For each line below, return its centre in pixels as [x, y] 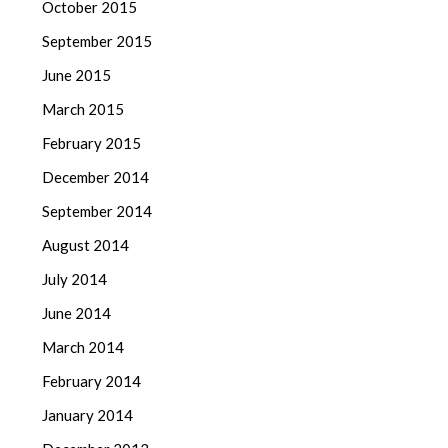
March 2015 [83, 109]
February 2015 [92, 143]
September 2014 [97, 211]
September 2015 [97, 41]
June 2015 [77, 75]
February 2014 [92, 381]
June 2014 [77, 313]
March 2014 [83, 347]
